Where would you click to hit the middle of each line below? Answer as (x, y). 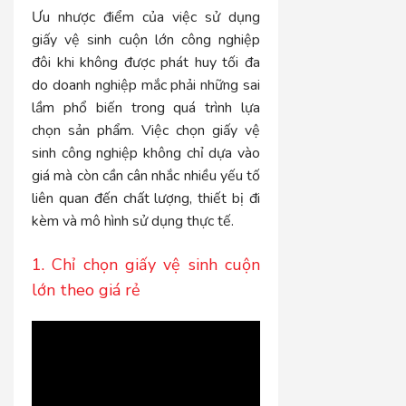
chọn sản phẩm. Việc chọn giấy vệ (146, 131)
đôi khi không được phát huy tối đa (146, 63)
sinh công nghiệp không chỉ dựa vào (146, 154)
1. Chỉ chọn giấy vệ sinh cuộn (146, 265)
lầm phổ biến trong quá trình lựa (146, 108)
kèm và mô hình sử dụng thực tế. (133, 222)
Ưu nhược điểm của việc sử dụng (146, 18)
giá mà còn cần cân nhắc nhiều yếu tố (146, 176)
